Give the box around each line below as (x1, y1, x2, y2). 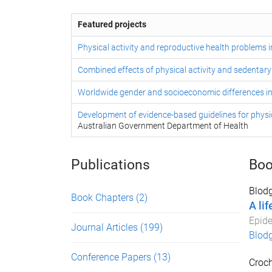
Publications (71, 157, 150, 173)
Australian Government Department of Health (78, 121, 248, 131)
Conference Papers (71, 251, 154, 263)
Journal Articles (71, 222, 140, 233)
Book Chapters (71, 192, 136, 203)
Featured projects (78, 19, 146, 29)
